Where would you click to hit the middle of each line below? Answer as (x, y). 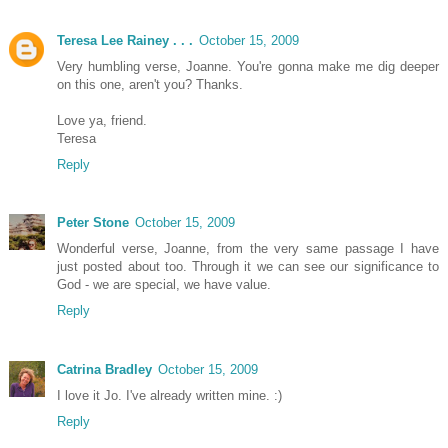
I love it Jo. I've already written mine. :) (169, 395)
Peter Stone (93, 223)
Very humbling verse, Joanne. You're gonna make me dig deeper (248, 67)
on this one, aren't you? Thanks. (150, 85)
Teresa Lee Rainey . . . (125, 41)
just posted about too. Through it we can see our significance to (248, 267)
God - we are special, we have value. (164, 285)
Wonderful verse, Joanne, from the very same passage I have (248, 249)
